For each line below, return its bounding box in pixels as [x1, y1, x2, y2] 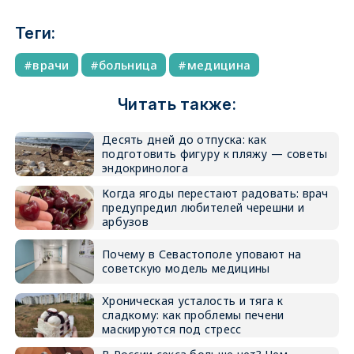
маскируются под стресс [101, 322, 242, 337]
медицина [186, 57, 251, 73]
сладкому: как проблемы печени [101, 307, 284, 322]
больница [99, 57, 158, 73]
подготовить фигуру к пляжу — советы [101, 146, 328, 161]
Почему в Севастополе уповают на [101, 247, 302, 262]
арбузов [101, 214, 149, 229]
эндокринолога [101, 160, 188, 175]
